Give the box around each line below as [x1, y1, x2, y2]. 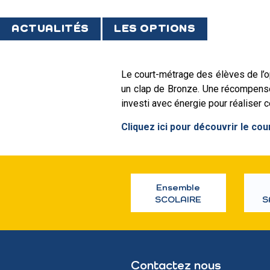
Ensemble [156, 183, 201, 192]
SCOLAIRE [155, 195, 202, 204]
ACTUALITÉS [11, 23, 89, 34]
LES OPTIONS [114, 23, 196, 34]
